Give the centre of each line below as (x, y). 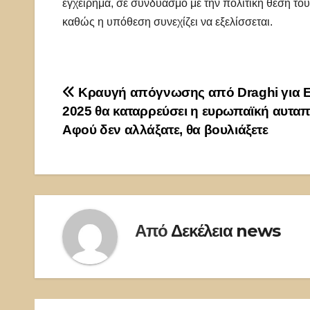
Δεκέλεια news (226, 231)
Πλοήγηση (113, 97)
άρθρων (101, 125)
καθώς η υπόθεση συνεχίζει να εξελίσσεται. (167, 21)
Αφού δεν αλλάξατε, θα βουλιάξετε (165, 129)
